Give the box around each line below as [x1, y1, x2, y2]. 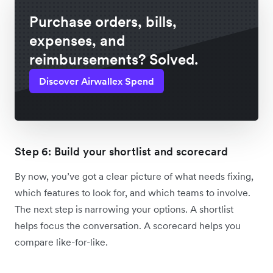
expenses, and [29, 31, 125, 51]
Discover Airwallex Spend [39, 75, 154, 88]
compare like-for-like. [15, 236, 108, 249]
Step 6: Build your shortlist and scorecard [15, 144, 229, 159]
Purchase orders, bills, [29, 12, 177, 32]
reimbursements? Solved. [29, 50, 198, 69]
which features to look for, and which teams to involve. [15, 186, 250, 199]
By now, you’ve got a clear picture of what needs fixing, [15, 170, 253, 183]
